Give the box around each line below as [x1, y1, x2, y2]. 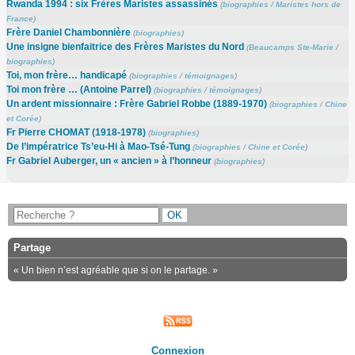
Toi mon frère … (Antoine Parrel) [6, 84, 151, 96]
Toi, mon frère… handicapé [6, 70, 127, 82]
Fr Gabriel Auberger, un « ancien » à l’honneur [6, 155, 212, 167]
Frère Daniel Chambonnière [6, 27, 131, 39]
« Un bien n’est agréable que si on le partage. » [13, 265, 219, 276]
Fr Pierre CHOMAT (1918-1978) [6, 127, 146, 139]
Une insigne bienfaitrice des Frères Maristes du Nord [6, 41, 244, 53]
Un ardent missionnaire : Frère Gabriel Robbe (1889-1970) [6, 98, 267, 110]
